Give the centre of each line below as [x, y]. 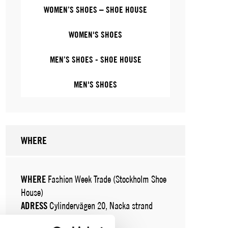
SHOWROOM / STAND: [58, 219]
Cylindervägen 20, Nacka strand [100, 206]
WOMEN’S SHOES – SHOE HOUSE [96, 10]
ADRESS [34, 206]
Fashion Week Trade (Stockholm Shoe [106, 179]
